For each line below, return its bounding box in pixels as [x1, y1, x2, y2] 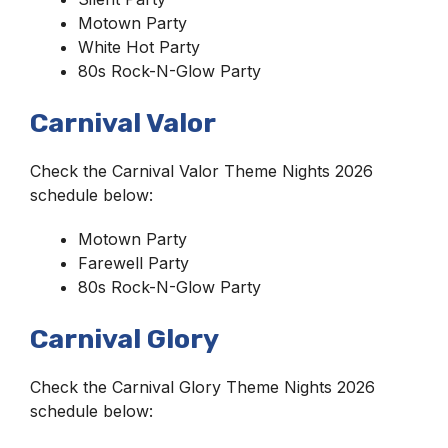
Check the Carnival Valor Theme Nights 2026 [30, 161, 373, 182]
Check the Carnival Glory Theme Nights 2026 [30, 377, 375, 398]
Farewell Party [78, 253, 189, 274]
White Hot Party [78, 37, 200, 58]
